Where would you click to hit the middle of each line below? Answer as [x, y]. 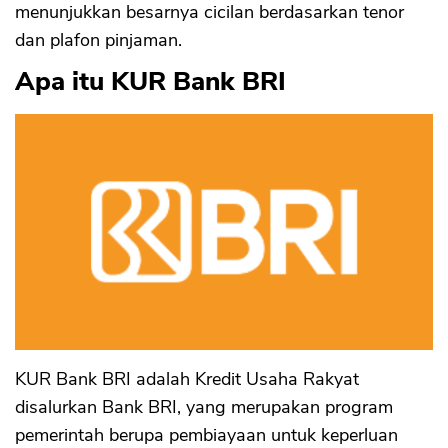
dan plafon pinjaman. [98, 40]
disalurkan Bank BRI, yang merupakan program [204, 406]
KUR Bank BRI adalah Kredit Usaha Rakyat [187, 378]
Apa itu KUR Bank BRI [150, 82]
